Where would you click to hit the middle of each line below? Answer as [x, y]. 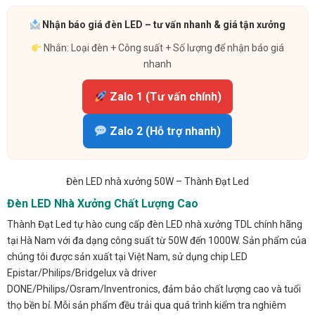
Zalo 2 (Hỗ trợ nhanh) [164, 131]
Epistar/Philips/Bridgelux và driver [82, 273]
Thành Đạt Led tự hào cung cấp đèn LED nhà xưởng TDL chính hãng [155, 225]
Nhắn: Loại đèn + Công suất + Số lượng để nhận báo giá [163, 48]
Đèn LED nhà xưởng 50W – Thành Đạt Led [157, 182]
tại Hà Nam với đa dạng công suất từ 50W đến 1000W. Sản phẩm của [157, 241]
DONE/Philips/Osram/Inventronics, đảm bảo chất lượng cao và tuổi [154, 289]
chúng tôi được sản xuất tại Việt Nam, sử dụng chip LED [127, 257]
